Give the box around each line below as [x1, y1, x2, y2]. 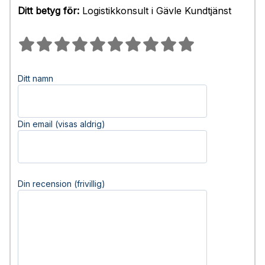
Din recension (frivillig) [18, 179, 105, 189]
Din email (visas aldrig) [18, 119, 105, 129]
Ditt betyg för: [18, 5, 79, 17]
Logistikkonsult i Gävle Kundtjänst [79, 5, 231, 17]
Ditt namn [18, 73, 53, 83]
